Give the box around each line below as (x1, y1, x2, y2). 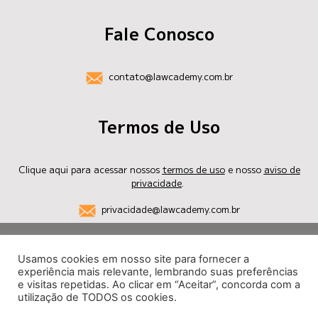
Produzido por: (213, 282, 284, 297)
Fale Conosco (104, 22, 214, 46)
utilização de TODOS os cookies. (18, 291, 177, 304)
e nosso (224, 162, 264, 176)
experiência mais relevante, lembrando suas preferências (18, 265, 298, 278)
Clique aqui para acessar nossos (18, 162, 163, 176)
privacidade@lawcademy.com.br (101, 202, 240, 216)
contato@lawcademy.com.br (108, 70, 233, 83)
